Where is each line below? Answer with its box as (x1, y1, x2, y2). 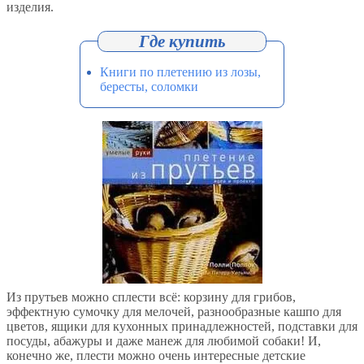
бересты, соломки (100, 80, 198, 94)
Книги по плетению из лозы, (100, 65, 261, 80)
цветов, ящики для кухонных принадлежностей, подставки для (6, 319, 357, 334)
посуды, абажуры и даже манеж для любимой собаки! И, (6, 334, 321, 349)
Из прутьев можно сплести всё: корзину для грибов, (6, 290, 296, 305)
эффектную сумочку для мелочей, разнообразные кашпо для (6, 305, 341, 319)
